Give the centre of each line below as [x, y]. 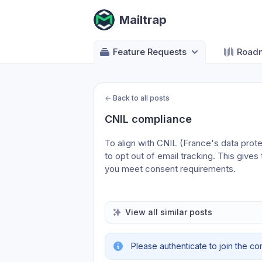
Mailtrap [143, 20]
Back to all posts [141, 98]
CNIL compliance [148, 119]
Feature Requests [150, 52]
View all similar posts [169, 212]
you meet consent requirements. [170, 169]
